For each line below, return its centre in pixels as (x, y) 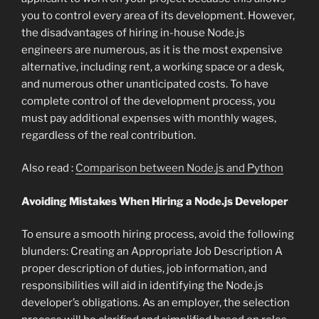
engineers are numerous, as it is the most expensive (152, 49)
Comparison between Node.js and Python (179, 168)
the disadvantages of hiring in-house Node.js (133, 32)
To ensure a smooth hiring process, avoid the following (158, 235)
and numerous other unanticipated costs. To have (145, 84)
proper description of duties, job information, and (144, 269)
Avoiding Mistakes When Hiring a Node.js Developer (155, 201)
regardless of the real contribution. (109, 135)
